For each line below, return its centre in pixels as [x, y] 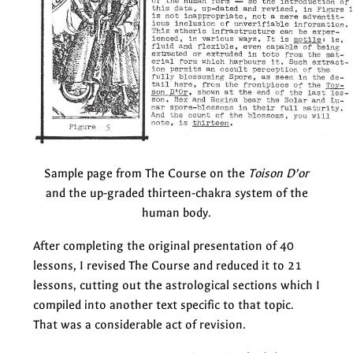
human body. [176, 212]
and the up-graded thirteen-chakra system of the [176, 193]
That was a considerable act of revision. [139, 324]
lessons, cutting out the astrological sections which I [176, 285]
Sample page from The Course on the [146, 173]
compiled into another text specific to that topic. [163, 305]
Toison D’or [279, 173]
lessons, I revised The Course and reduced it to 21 [167, 265]
